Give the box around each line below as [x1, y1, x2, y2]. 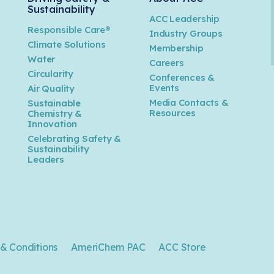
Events [149, 81, 179, 94]
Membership [149, 42, 204, 54]
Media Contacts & [149, 96, 229, 108]
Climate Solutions [28, 38, 106, 50]
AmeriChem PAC [71, 240, 146, 253]
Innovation [28, 117, 78, 130]
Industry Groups [149, 27, 223, 39]
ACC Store [158, 240, 206, 253]
